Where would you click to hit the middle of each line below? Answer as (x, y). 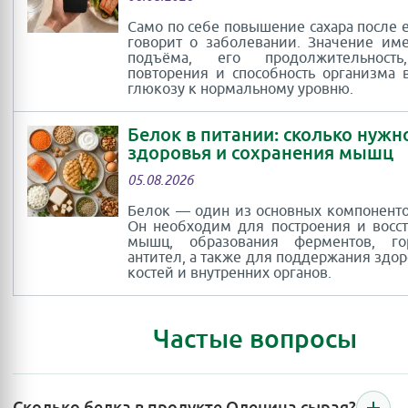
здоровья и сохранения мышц (260, 153)
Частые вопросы (255, 339)
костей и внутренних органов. (229, 273)
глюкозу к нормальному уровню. (240, 89)
